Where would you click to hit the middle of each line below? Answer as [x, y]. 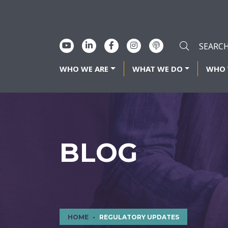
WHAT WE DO [157, 69]
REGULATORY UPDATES [139, 217]
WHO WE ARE [84, 69]
